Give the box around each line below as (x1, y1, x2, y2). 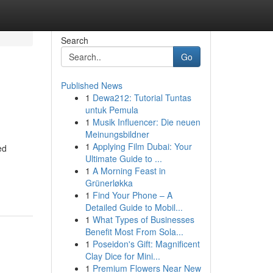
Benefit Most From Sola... (85, 225, 183, 238)
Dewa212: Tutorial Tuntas (92, 91, 191, 104)
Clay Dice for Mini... (85, 250, 160, 262)
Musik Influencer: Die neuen (92, 116, 200, 128)
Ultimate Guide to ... (85, 152, 162, 165)
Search (60, 34, 88, 46)
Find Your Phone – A (92, 189, 172, 201)
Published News (60, 79, 122, 91)
